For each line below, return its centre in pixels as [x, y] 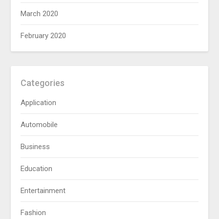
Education [37, 168]
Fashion [33, 212]
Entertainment [43, 190]
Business [35, 146]
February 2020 [44, 35]
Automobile [39, 124]
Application [39, 102]
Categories [43, 83]
